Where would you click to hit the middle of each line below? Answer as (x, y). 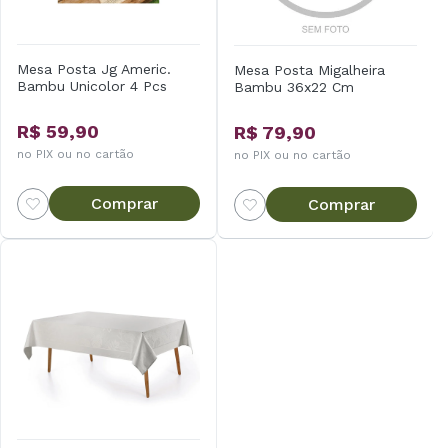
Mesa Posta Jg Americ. (94, 69)
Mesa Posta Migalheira (309, 70)
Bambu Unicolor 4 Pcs (92, 86)
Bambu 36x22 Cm (293, 87)
